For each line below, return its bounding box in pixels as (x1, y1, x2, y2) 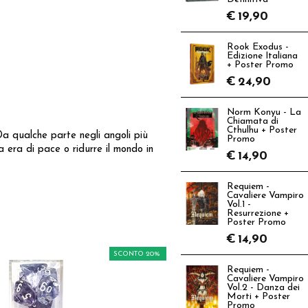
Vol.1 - (227, 200, 251, 209)
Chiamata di (227, 117, 278, 126)
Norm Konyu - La (227, 108, 301, 117)
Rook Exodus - (227, 43, 289, 52)
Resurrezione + (227, 209, 289, 218)
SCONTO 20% (113, 250, 160, 258)
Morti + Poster (227, 292, 290, 301)
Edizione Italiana (227, 52, 298, 60)
